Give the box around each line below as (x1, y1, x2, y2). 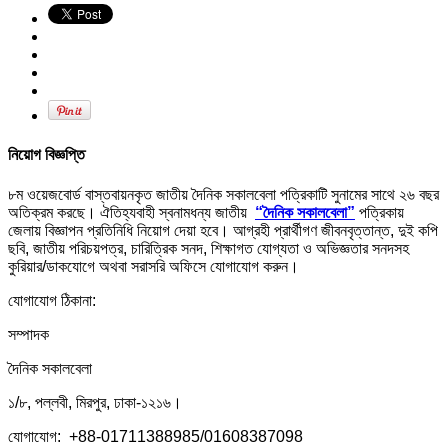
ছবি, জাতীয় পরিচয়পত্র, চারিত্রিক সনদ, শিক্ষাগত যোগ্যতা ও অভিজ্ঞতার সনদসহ (8, 239, 409, 257)
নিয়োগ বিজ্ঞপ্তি (8, 146, 85, 164)
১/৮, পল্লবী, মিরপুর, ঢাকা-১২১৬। (8, 393, 182, 411)
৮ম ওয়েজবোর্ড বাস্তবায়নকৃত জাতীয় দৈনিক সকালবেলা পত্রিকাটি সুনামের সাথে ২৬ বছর (8, 185, 439, 203)
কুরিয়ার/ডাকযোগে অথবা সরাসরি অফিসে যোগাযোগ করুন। (8, 257, 299, 275)
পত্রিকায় (355, 203, 408, 221)
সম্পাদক (8, 325, 49, 343)
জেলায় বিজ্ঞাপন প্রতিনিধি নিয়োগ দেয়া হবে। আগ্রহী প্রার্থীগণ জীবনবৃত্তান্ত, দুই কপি (8, 221, 438, 239)
